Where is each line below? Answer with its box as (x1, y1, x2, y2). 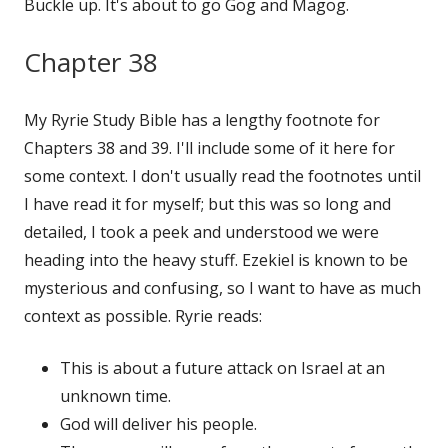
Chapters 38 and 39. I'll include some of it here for (24, 136, 395, 159)
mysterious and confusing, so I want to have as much (24, 276, 421, 299)
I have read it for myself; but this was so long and (24, 192, 391, 215)
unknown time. (60, 384, 171, 407)
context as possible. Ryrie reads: (24, 304, 262, 327)
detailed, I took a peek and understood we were (24, 220, 379, 243)
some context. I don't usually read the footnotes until (24, 164, 421, 187)
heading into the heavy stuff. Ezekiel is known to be (24, 248, 408, 271)
